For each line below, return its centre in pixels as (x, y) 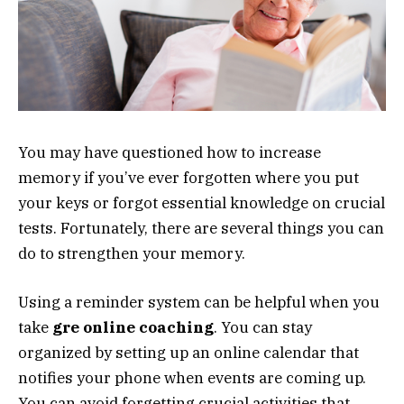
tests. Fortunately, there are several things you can (201, 229)
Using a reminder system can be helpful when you (199, 303)
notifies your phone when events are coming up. (192, 378)
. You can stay (263, 328)
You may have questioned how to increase (170, 153)
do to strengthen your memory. (132, 254)
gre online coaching (133, 328)
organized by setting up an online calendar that (188, 353)
